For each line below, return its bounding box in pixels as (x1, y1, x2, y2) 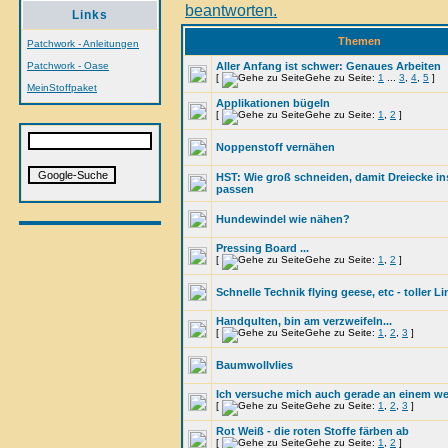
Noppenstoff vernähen (216, 141, 335, 153)
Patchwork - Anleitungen (27, 38, 139, 49)
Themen (335, 35, 384, 47)
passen (216, 183, 254, 195)
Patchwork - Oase (27, 60, 109, 71)
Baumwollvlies (216, 359, 293, 371)
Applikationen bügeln (216, 97, 330, 109)
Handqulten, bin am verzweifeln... (216, 315, 392, 327)
